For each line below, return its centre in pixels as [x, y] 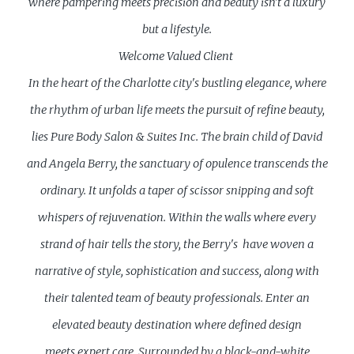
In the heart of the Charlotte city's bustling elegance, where [177, 83]
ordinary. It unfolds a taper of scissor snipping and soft [177, 190]
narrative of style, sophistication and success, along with [177, 271]
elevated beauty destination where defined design [177, 324]
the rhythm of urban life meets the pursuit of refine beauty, [177, 109]
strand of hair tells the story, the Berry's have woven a [177, 244]
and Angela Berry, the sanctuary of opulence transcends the [177, 163]
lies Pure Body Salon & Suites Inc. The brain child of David [177, 136]
